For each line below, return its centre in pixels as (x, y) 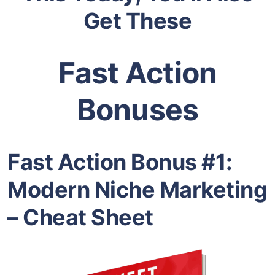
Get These (137, 21)
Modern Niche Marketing (137, 189)
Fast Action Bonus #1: (120, 162)
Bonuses (137, 110)
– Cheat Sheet (80, 217)
